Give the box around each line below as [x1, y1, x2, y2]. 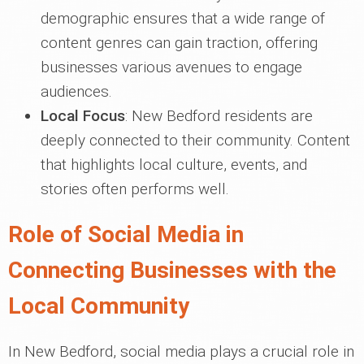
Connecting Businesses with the [8, 257, 336, 284]
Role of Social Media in [8, 221, 244, 248]
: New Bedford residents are [125, 106, 313, 125]
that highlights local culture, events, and [41, 155, 307, 174]
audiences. [41, 82, 112, 101]
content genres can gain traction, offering [41, 33, 318, 52]
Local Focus [41, 106, 125, 125]
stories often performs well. [41, 180, 229, 198]
